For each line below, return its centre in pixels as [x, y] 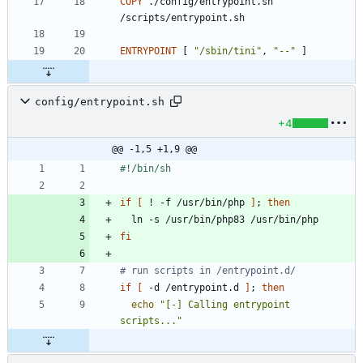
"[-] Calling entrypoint [225, 305]
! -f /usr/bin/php [196, 203]
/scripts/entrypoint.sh [182, 18]
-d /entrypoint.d [194, 288]
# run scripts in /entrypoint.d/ [208, 271]
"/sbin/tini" [228, 51]
